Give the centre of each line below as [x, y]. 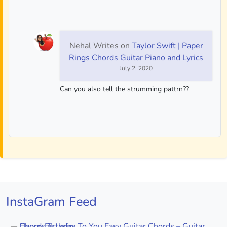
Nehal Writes [94, 45]
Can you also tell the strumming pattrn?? [124, 89]
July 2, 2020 [136, 68]
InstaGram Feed [51, 202]
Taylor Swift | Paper [167, 45]
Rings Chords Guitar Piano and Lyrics [136, 58]
